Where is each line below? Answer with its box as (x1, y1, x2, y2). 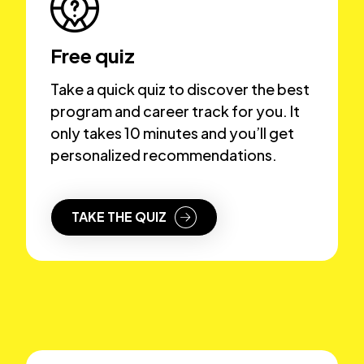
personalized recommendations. (50, 145, 277, 164)
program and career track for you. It (50, 101, 300, 120)
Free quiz (50, 42, 135, 67)
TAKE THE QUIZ (71, 208, 167, 226)
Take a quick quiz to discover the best (50, 79, 310, 98)
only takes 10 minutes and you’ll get (50, 123, 294, 142)
